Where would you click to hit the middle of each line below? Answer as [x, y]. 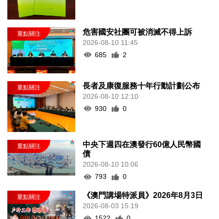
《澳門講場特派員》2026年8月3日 [143, 196]
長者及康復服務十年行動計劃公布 [142, 86]
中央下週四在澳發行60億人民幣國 [142, 145]
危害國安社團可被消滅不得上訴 [138, 32]
